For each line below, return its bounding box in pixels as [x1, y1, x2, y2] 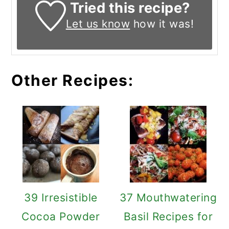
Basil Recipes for [123, 210, 213, 223]
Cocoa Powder [21, 210, 100, 223]
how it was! [130, 17, 194, 31]
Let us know [65, 17, 130, 31]
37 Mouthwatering [120, 191, 217, 204]
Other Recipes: [11, 71, 134, 90]
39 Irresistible [24, 191, 98, 204]
